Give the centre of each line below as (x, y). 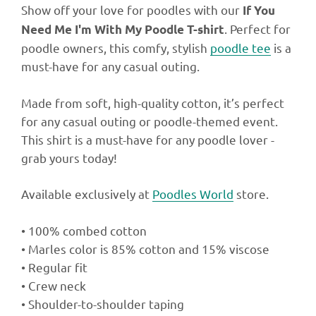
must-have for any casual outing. (110, 66)
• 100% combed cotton (84, 230)
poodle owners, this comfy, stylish (116, 48)
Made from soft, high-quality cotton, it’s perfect (153, 103)
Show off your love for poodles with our (132, 10)
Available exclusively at (87, 194)
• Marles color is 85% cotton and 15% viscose (145, 249)
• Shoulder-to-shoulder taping (103, 304)
